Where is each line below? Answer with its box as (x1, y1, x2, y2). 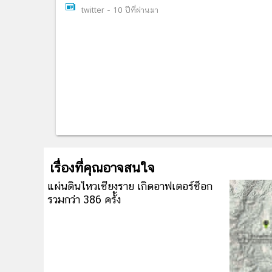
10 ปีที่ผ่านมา (113, 5, 158, 15)
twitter (81, 5, 107, 15)
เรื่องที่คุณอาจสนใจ (50, 160, 155, 175)
